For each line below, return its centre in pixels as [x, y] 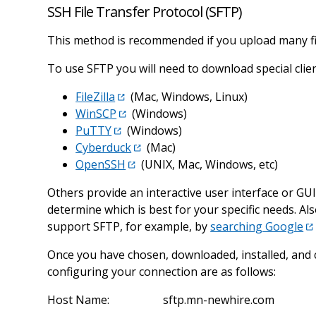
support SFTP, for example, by [129, 226]
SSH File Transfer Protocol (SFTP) [145, 11]
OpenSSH [101, 164]
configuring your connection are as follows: [162, 271]
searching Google [257, 226]
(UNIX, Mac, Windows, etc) [208, 164]
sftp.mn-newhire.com [219, 299]
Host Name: [79, 299]
